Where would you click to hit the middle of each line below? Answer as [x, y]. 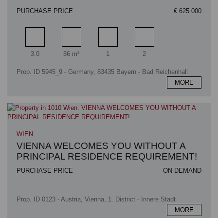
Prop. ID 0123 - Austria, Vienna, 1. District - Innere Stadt [96, 200]
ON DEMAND [182, 171]
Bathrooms [123, 48]
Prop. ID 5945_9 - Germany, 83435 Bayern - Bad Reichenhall [102, 72]
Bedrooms [158, 48]
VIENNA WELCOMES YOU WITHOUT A [101, 146]
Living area [86, 48]
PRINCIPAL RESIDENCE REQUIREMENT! [107, 157]
